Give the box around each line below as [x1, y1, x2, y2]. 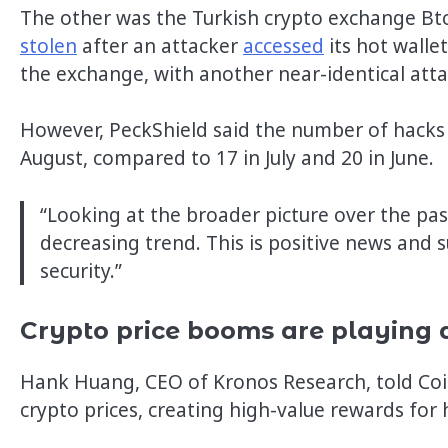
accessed [243, 32, 324, 59]
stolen [20, 32, 77, 59]
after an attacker [77, 32, 243, 59]
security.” [40, 257, 127, 284]
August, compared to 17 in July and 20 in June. [20, 145, 439, 172]
